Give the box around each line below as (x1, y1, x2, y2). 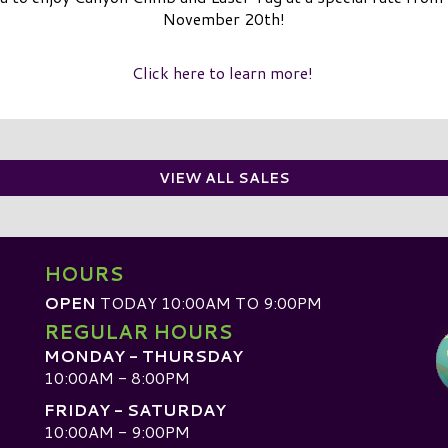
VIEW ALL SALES (158, 167, 290, 188)
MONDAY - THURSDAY (44, 343, 243, 367)
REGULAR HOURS (44, 317, 232, 345)
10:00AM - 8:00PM (44, 365, 190, 389)
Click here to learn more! (131, 60, 317, 84)
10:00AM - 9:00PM (44, 420, 190, 444)
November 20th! (163, 6, 285, 30)
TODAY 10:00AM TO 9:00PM (96, 290, 322, 314)
